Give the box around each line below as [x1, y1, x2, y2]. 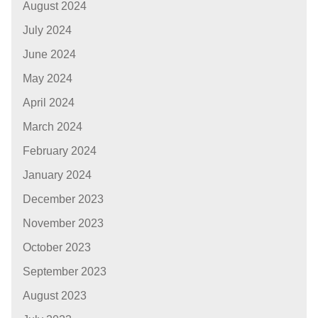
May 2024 [23, 72, 72, 85]
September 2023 [23, 265, 106, 278]
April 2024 [23, 97, 75, 109]
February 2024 [23, 145, 97, 158]
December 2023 [23, 193, 104, 206]
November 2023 [23, 217, 104, 230]
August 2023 [23, 290, 87, 302]
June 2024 [23, 48, 76, 61]
